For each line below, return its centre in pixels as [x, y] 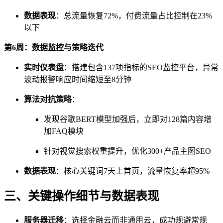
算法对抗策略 [48, 100]
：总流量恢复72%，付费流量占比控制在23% [134, 16]
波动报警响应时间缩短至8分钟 [78, 80]
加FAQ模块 [64, 131]
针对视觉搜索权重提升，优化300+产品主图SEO [127, 151]
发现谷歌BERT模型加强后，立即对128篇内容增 [128, 119]
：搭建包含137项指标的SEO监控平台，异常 [141, 68]
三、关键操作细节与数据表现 [82, 196]
